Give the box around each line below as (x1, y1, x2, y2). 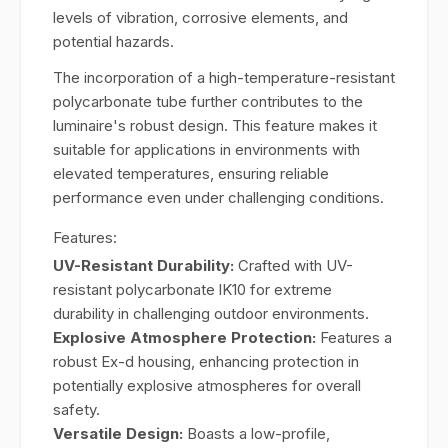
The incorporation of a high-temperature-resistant (53, 68, 395, 87)
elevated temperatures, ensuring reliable (53, 164, 329, 183)
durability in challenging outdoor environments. (53, 304, 369, 323)
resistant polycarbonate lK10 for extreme (53, 280, 332, 299)
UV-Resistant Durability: (53, 256, 238, 275)
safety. (53, 400, 100, 419)
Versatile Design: (53, 424, 187, 443)
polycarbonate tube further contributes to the (53, 92, 363, 111)
